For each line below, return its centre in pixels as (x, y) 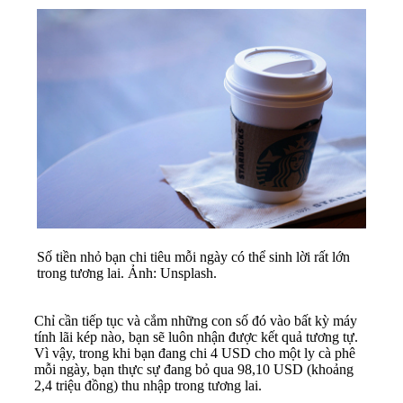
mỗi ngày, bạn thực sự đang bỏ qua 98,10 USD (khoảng (194, 370)
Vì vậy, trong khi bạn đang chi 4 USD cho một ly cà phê (195, 354)
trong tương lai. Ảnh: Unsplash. (127, 273)
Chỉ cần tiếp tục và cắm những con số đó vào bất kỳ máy (196, 321)
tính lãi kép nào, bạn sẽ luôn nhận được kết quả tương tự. (196, 337)
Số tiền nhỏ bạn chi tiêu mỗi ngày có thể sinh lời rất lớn (193, 257)
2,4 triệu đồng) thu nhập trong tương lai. (148, 386)
